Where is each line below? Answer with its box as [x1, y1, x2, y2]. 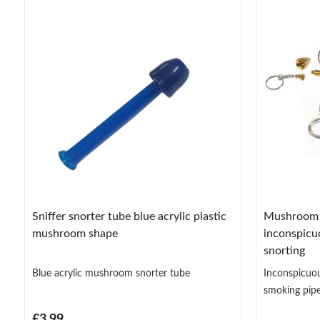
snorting [263, 245, 305, 257]
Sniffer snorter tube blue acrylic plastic [31, 211, 226, 223]
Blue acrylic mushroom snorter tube [31, 269, 190, 279]
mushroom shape [31, 228, 118, 240]
